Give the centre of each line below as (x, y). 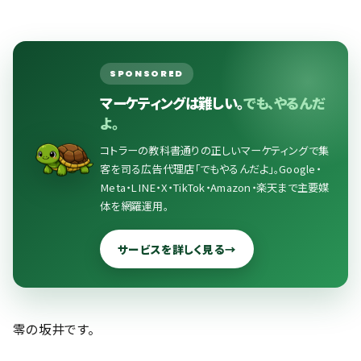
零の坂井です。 (54, 329)
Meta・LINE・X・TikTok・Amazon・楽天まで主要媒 (215, 187)
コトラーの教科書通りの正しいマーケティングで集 (215, 150)
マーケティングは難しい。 (172, 103)
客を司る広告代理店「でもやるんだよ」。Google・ (210, 169)
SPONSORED (147, 73)
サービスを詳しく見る (171, 249)
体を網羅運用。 (134, 206)
